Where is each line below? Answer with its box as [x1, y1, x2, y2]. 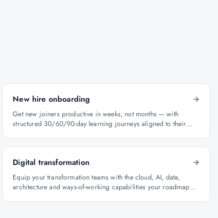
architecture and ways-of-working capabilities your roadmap [13, 182, 190, 192]
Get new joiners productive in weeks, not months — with [13, 109, 179, 119]
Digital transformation [13, 157, 90, 168]
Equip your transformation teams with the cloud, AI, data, [13, 172, 181, 182]
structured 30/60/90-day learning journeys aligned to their [13, 119, 186, 128]
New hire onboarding [13, 93, 91, 105]
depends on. [13, 192, 50, 201]
